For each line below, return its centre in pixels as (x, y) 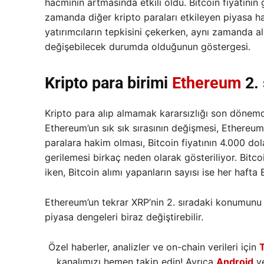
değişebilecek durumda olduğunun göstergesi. (148, 46)
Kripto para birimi (108, 83)
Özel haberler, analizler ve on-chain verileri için (154, 247)
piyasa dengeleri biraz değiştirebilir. (124, 217)
